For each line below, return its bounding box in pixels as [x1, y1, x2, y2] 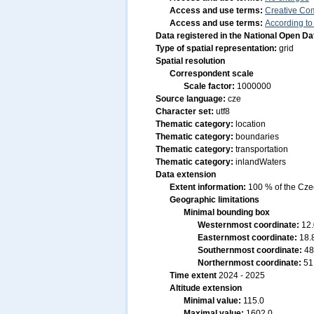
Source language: [156, 94, 228, 104]
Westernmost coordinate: [198, 220, 301, 230]
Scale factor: [184, 81, 237, 91]
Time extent [170, 271, 219, 280]
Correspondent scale [170, 69, 254, 78]
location [235, 119, 266, 129]
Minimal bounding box [184, 207, 270, 217]
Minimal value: [184, 296, 243, 306]
